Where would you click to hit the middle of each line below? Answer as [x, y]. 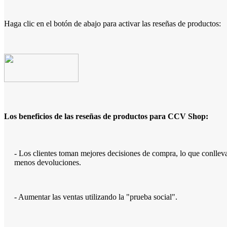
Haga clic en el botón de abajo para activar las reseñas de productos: [112, 23]
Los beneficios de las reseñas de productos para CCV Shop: [106, 117]
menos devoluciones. [48, 163]
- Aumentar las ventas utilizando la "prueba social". [96, 197]
